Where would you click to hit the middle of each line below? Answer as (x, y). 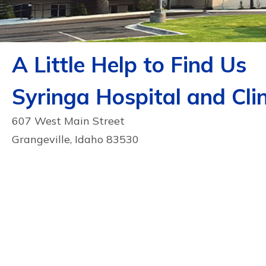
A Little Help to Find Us (129, 64)
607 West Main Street (68, 121)
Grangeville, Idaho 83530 (75, 139)
